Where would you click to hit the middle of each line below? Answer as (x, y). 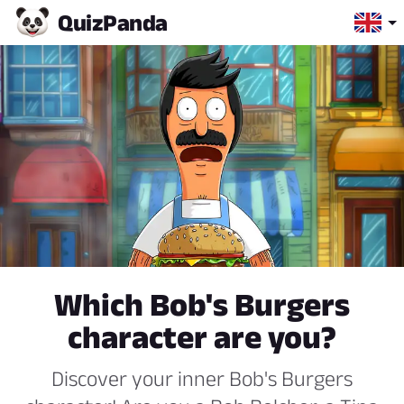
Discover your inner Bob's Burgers (202, 379)
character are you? (202, 337)
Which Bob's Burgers (202, 305)
